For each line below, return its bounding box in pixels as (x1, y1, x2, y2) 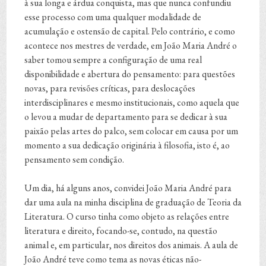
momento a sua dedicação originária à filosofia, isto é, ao (24, 139, 230, 152)
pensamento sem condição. (24, 153, 125, 166)
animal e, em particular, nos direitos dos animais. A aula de (24, 239, 239, 252)
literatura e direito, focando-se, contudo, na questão (24, 224, 218, 237)
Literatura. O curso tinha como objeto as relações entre (24, 210, 230, 223)
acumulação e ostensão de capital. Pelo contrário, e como (24, 25, 236, 38)
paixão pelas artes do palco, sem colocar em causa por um (24, 125, 239, 138)
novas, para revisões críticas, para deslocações (24, 82, 196, 95)
